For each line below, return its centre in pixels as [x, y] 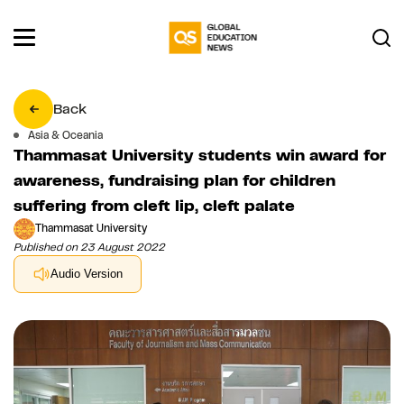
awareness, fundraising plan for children [174, 180]
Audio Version [87, 274]
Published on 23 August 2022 [89, 247]
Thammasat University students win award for [200, 155]
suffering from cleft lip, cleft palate [154, 205]
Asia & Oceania [65, 135]
